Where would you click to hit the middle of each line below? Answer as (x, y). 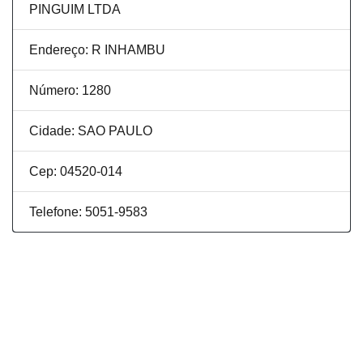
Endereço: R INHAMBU (97, 50)
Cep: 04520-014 (76, 172)
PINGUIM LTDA (75, 10)
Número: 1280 (70, 91)
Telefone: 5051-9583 (88, 212)
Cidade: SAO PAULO (91, 131)
